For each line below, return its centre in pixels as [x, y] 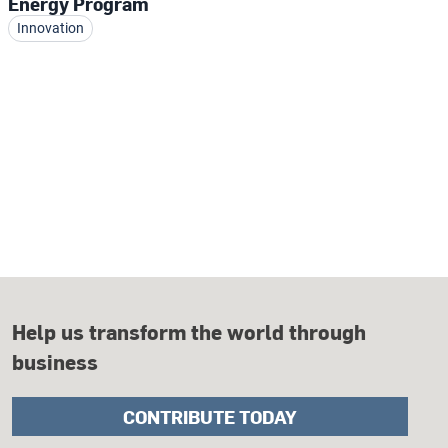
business [54, 361]
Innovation [50, 27]
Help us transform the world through [188, 331]
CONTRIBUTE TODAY [209, 416]
